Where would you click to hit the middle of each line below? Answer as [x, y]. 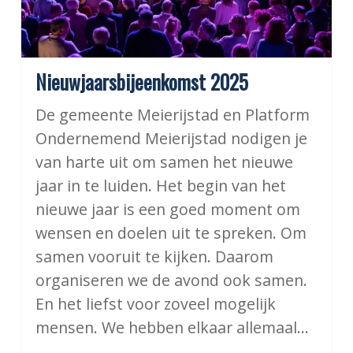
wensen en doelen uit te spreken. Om [171, 233]
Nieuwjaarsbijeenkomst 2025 [141, 82]
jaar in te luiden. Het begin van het [160, 186]
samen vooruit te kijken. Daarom [154, 257]
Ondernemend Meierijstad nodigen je [171, 139]
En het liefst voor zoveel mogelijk [155, 304]
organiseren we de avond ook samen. [171, 281]
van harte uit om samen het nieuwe [164, 162]
